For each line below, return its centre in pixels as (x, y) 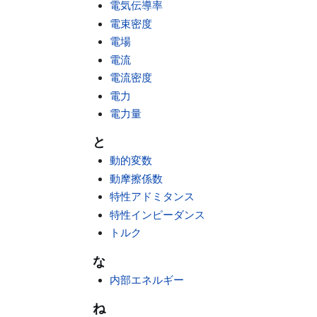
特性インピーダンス (158, 214)
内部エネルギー (147, 279)
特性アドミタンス (152, 197)
